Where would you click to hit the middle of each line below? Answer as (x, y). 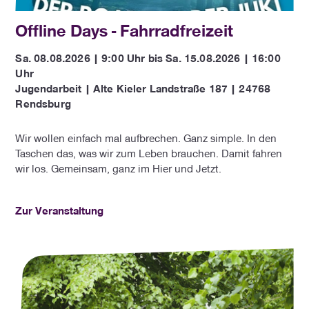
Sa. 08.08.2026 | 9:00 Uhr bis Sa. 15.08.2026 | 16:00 (148, 58)
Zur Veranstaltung (60, 211)
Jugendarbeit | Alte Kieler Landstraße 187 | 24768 (143, 88)
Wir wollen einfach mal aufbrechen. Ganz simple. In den (146, 138)
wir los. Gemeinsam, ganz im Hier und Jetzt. (119, 169)
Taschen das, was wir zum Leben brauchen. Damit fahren (149, 153)
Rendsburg (43, 103)
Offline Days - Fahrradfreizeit (124, 31)
